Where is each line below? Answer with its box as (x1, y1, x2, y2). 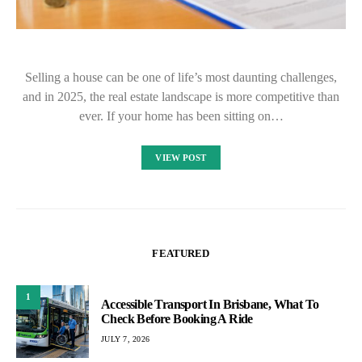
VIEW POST (155, 152, 207, 162)
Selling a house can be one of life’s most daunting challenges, (25, 69, 337, 84)
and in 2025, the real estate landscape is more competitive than (23, 89, 339, 103)
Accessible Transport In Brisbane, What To (101, 297, 319, 312)
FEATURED (152, 246, 210, 259)
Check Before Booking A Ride (101, 312, 253, 326)
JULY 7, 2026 (101, 335, 149, 344)
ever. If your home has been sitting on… (78, 108, 284, 123)
